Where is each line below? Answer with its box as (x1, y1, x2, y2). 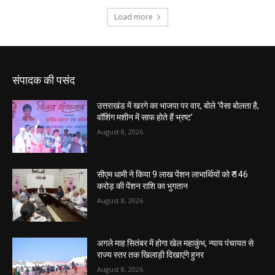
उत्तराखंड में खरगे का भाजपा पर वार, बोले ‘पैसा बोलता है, (97, 101, 260, 111)
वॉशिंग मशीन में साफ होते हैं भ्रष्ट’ (97, 112, 193, 123)
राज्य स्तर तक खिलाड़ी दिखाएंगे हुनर (97, 249, 204, 260)
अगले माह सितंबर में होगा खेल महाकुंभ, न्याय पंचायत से (97, 238, 254, 248)
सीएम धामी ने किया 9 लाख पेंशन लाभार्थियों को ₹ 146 (97, 169, 249, 179)
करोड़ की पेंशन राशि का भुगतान (97, 180, 188, 191)
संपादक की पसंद (12, 74, 75, 87)
